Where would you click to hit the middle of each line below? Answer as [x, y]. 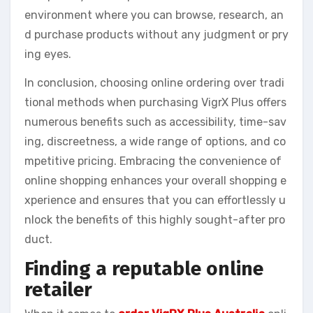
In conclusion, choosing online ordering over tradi [154, 82]
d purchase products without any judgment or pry [156, 34]
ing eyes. [48, 54]
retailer [58, 289]
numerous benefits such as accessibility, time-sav [155, 122]
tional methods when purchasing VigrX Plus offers [155, 102]
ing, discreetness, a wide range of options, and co [155, 141]
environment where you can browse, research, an [154, 15]
